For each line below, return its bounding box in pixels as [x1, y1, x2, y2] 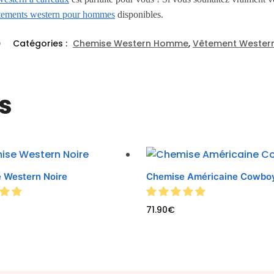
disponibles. [115, 9, 164, 20]
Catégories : [13, 37, 70, 50]
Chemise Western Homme [73, 37, 188, 50]
